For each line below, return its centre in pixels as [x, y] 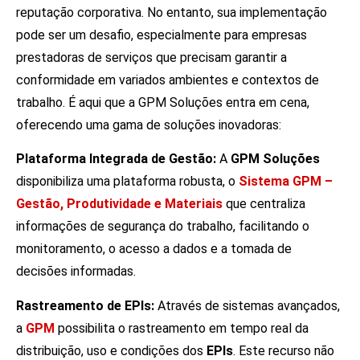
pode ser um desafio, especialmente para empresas [162, 35]
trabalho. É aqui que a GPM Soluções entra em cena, [163, 103]
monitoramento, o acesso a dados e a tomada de [154, 249]
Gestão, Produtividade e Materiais [119, 204]
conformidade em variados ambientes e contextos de [168, 80]
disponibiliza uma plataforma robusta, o [127, 182]
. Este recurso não [284, 350]
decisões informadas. [76, 272]
